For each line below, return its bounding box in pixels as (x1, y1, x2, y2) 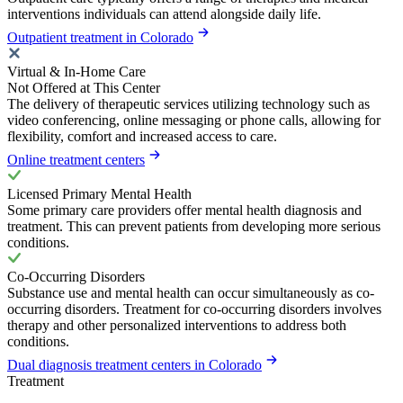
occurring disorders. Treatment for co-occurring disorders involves (7, 301, 381, 318)
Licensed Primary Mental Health (7, 186, 192, 202)
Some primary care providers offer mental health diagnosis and (7, 202, 362, 219)
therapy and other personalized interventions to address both (7, 318, 346, 334)
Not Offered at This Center (7, 80, 160, 96)
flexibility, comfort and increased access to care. (7, 129, 277, 145)
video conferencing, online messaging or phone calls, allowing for (7, 112, 381, 129)
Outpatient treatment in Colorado (7, 30, 193, 46)
